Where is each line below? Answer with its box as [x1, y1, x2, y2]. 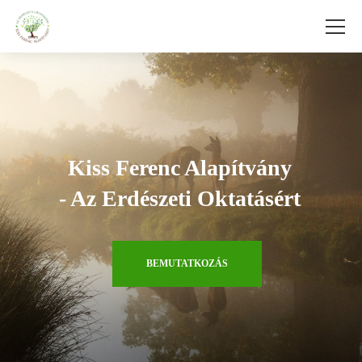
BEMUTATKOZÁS [146, 258, 228, 269]
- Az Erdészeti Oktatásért [59, 186, 301, 211]
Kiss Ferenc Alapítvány [68, 155, 292, 180]
